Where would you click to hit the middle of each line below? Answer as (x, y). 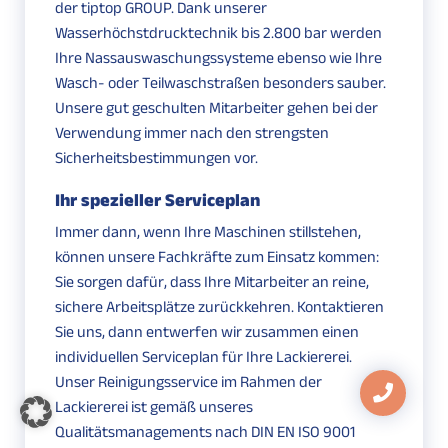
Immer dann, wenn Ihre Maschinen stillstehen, (208, 232)
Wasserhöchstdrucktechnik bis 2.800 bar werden (218, 33)
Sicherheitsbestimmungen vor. (156, 158)
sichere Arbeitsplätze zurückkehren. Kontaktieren (219, 307)
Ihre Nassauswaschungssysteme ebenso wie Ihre (218, 58)
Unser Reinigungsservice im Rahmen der (188, 382)
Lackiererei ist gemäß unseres (154, 407)
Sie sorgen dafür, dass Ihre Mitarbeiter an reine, (212, 282)
